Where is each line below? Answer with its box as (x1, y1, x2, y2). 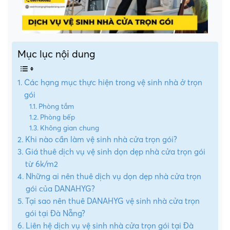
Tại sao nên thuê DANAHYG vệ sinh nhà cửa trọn (25, 197, 200, 206)
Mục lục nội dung (17, 49, 95, 60)
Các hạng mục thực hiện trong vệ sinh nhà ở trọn (24, 79, 203, 87)
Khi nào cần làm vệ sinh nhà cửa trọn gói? (25, 136, 178, 144)
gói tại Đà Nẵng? (25, 209, 86, 218)
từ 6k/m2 (25, 160, 59, 169)
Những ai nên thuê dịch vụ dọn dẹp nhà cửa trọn (26, 172, 202, 181)
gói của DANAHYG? (26, 185, 95, 194)
